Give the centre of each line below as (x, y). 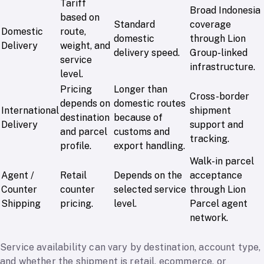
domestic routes (150, 104)
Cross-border (220, 97)
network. (209, 218)
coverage (210, 25)
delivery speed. (147, 53)
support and (217, 125)
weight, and (85, 46)
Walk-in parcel (222, 161)
